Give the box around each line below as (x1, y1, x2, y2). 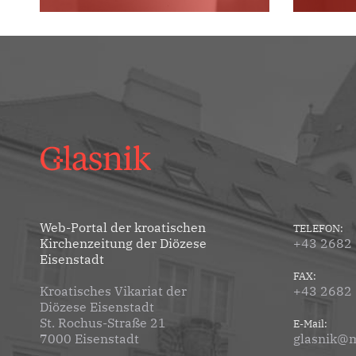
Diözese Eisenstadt (40, 299, 154, 315)
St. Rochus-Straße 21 (40, 315, 166, 331)
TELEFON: (292, 222, 343, 236)
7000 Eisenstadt (40, 331, 139, 347)
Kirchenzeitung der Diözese (40, 235, 207, 252)
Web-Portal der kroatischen (40, 219, 206, 236)
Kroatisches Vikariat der (40, 283, 187, 300)
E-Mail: (292, 317, 327, 331)
